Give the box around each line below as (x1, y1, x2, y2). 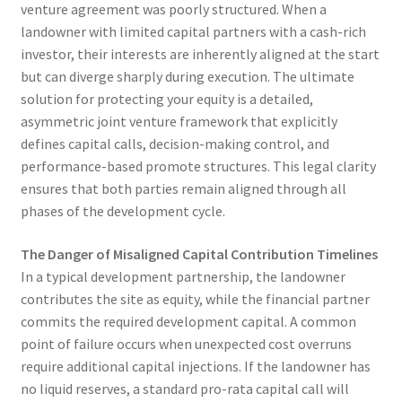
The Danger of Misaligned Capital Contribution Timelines (20, 244, 378, 263)
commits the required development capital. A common (20, 311, 356, 330)
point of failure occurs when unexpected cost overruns (20, 334, 352, 353)
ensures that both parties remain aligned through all (20, 179, 346, 198)
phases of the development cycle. (20, 202, 225, 221)
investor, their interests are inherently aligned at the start (20, 45, 380, 64)
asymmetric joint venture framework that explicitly (20, 112, 337, 131)
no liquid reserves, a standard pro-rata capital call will (20, 379, 349, 398)
